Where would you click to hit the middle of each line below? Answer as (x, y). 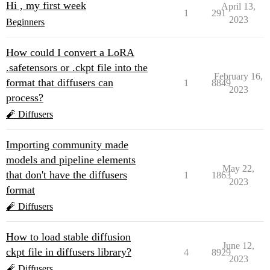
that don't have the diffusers (67, 175)
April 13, (238, 6)
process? (25, 98)
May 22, (238, 168)
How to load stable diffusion (68, 237)
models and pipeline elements (71, 160)
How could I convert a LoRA (70, 52)
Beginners (25, 22)
